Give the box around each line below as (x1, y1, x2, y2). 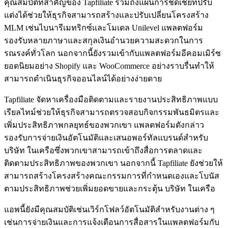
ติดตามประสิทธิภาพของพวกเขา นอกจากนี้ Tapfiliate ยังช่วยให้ (4, 158, 223, 167)
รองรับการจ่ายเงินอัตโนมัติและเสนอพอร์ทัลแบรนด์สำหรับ (4, 133, 208, 142)
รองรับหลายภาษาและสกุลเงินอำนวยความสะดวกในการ (4, 36, 203, 45)
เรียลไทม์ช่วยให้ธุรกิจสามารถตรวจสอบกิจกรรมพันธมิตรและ (4, 107, 219, 117)
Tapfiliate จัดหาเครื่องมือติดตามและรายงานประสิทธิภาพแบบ (4, 95, 218, 104)
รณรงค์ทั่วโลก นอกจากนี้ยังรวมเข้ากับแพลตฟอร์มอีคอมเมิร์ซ (4, 48, 221, 58)
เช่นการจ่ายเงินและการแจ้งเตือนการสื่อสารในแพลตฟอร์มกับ (4, 217, 219, 226)
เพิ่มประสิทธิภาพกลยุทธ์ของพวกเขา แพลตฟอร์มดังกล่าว (4, 120, 204, 129)
